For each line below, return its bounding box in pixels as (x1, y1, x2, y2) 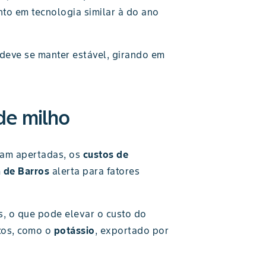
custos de (83, 148, 128, 160)
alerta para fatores (49, 165, 140, 177)
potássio (53, 224, 95, 236)
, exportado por (94, 224, 169, 236)
